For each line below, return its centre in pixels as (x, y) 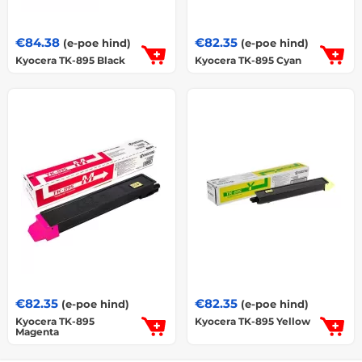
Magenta (37, 331)
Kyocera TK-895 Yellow (252, 321)
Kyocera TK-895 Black (70, 60)
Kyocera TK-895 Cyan (248, 60)
